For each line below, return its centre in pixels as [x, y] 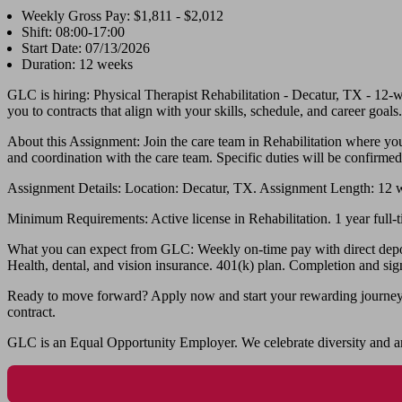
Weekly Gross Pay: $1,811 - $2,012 [122, 16]
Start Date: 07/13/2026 [86, 48]
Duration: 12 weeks [77, 65]
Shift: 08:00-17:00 [73, 32]
